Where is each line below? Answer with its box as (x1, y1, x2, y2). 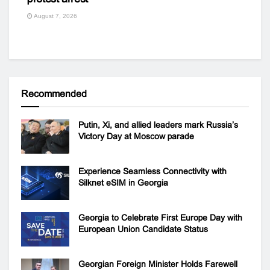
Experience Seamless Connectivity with (78, 166, 227, 176)
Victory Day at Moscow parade (78, 131, 194, 141)
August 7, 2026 (33, 12, 77, 19)
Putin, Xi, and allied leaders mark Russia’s (78, 119, 238, 130)
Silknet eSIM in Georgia (78, 177, 168, 187)
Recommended (21, 88, 87, 99)
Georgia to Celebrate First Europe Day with (78, 213, 242, 223)
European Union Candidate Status (78, 224, 208, 234)
